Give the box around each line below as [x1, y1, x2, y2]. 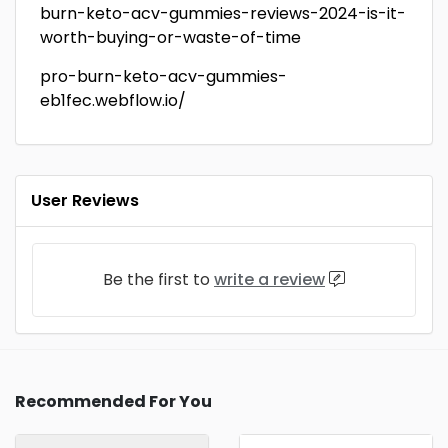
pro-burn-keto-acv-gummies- [40, 65, 287, 88]
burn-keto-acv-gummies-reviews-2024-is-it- [40, 2, 406, 25]
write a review [214, 268, 325, 291]
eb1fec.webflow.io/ [40, 89, 186, 112]
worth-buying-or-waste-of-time [40, 26, 301, 49]
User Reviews [31, 189, 139, 212]
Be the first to [103, 268, 214, 291]
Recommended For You [15, 390, 212, 413]
